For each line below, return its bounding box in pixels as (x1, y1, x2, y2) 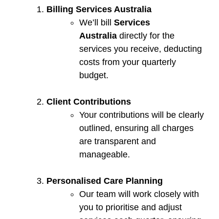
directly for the (117, 31, 175, 41)
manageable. (79, 150, 130, 160)
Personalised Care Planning (46, 176, 163, 186)
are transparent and (79, 136, 156, 147)
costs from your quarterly (79, 57, 176, 67)
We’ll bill (79, 18, 114, 28)
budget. (79, 70, 109, 81)
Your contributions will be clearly (79, 110, 204, 120)
